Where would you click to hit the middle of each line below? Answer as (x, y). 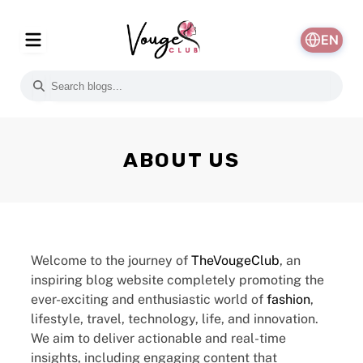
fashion (288, 299)
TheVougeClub (235, 261)
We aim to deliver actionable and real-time (158, 338)
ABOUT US (181, 160)
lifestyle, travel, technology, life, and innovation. (175, 319)
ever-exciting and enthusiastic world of (149, 299)
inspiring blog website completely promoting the (177, 280)
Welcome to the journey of (111, 261)
